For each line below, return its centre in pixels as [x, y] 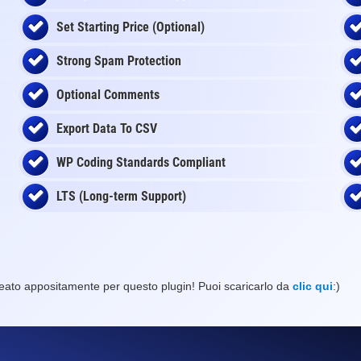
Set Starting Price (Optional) [131, 27]
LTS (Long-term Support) [121, 196]
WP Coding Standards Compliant [141, 162]
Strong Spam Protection [119, 61]
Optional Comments [108, 95]
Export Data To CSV [107, 129]
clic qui [313, 286]
